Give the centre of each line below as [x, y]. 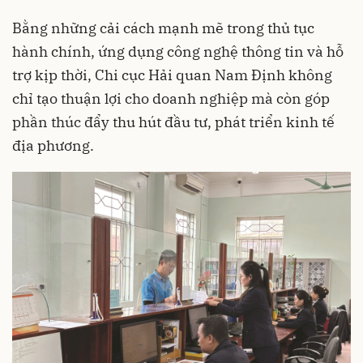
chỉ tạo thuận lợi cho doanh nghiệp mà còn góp [171, 98]
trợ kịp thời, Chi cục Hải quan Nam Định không [172, 75]
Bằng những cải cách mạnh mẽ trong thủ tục [163, 28]
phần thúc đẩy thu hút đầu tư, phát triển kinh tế [173, 122]
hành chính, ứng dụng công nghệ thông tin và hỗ [178, 51]
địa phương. [53, 145]
